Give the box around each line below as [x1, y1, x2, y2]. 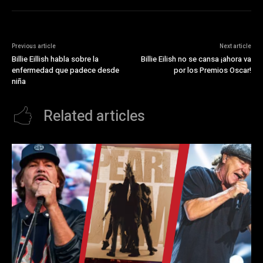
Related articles [43, 106, 145, 128]
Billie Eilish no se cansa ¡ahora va [140, 53, 251, 65]
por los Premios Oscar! [173, 65, 251, 76]
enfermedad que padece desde [12, 65, 119, 76]
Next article [219, 42, 251, 51]
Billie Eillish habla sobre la [12, 53, 99, 65]
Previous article [12, 42, 56, 51]
